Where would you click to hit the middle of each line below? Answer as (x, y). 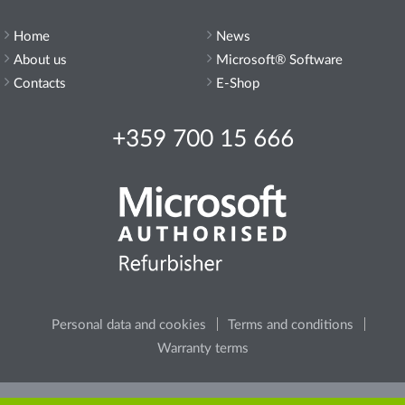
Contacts (40, 83)
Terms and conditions (291, 325)
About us (40, 60)
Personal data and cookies (129, 325)
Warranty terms (202, 348)
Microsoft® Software (279, 60)
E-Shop (238, 83)
